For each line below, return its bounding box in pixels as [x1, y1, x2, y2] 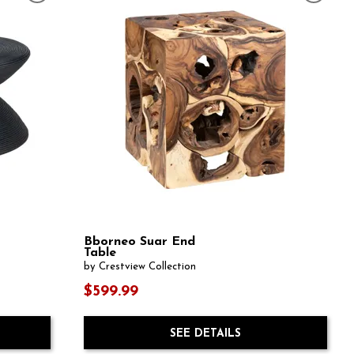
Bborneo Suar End [83, 235, 195, 248]
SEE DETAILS [169, 328, 241, 341]
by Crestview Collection [83, 262, 196, 273]
